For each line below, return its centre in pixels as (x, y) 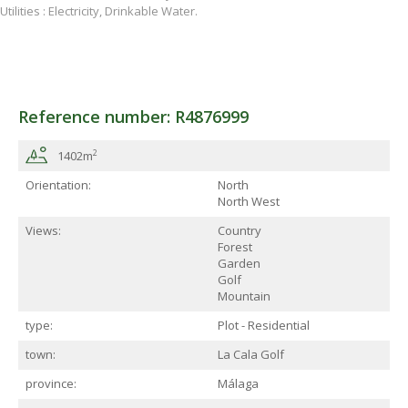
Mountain (244, 296)
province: (51, 384)
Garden (239, 264)
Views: (43, 231)
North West (249, 202)
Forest (235, 247)
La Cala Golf (251, 355)
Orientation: (58, 185)
